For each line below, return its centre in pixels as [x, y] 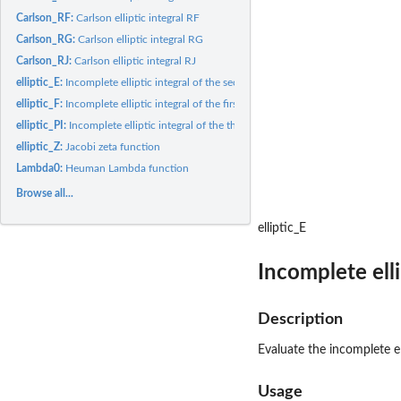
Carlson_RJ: [46, 60]
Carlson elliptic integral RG [141, 39]
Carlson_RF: [47, 17]
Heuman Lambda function [128, 168]
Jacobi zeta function [113, 146]
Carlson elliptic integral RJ [136, 60]
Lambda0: [41, 168]
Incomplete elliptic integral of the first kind [165, 103]
